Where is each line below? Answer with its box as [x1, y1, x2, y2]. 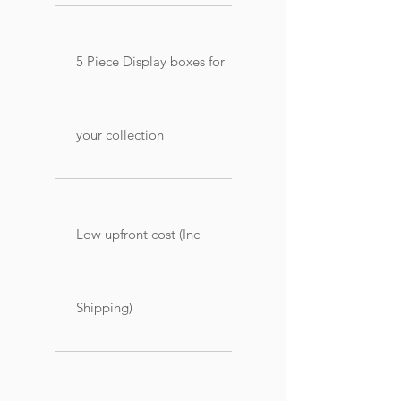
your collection [76, 125, 164, 143]
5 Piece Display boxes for [76, 52, 225, 70]
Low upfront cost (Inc [76, 225, 200, 243]
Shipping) [76, 298, 132, 316]
